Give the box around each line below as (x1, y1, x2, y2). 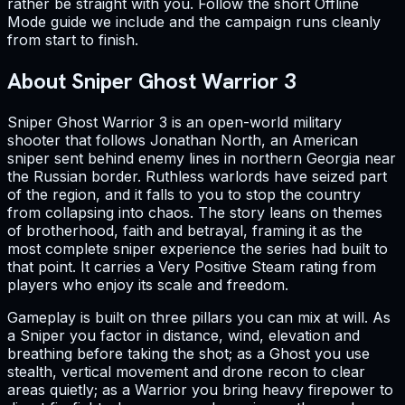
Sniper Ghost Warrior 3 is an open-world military (7, 113, 342, 132)
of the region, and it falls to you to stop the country (7, 185, 361, 204)
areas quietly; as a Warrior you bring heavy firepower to (7, 381, 393, 400)
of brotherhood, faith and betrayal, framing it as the (7, 221, 363, 240)
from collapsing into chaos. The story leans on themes (7, 203, 382, 222)
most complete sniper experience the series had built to (7, 240, 388, 259)
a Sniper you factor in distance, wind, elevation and (7, 326, 360, 345)
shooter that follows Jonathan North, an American (7, 131, 358, 150)
